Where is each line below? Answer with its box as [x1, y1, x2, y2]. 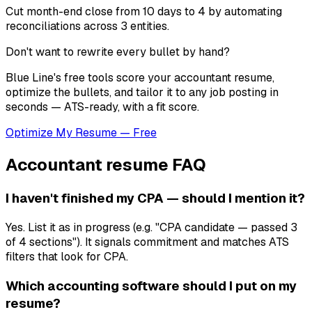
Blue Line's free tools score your [6, 70, 174, 86]
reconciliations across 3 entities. [6, 19, 169, 34]
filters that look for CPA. [6, 249, 128, 264]
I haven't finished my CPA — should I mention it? [6, 189, 305, 208]
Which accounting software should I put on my [6, 276, 297, 295]
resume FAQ [102, 154, 206, 176]
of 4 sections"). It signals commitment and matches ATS [6, 234, 289, 249]
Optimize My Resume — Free [6, 125, 157, 141]
